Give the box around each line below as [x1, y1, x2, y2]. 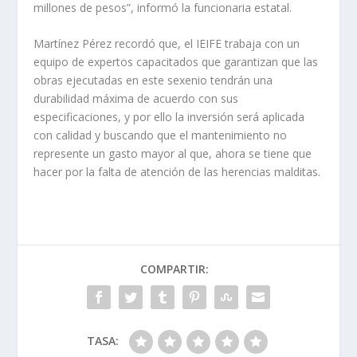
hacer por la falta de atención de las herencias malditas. [33, 164, 321, 180]
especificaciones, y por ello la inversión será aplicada [33, 109, 305, 125]
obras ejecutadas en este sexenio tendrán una [33, 73, 273, 88]
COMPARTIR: [140, 261, 209, 277]
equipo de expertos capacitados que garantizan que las [33, 54, 319, 70]
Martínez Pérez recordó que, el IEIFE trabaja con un [33, 36, 300, 52]
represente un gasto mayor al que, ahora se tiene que [33, 146, 312, 162]
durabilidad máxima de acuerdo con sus [33, 91, 239, 107]
